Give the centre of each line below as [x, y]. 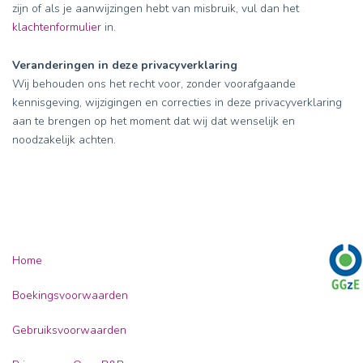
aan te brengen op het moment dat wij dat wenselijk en [154, 121]
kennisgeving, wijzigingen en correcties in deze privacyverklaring [177, 102]
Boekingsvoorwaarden [70, 295]
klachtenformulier [57, 27]
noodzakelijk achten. [64, 140]
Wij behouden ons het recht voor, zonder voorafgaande [154, 84]
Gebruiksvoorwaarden [69, 330]
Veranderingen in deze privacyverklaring [125, 65]
